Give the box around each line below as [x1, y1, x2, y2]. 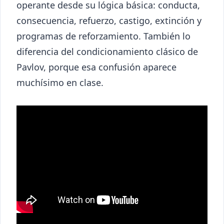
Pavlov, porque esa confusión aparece [16, 61, 176, 73]
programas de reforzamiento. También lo [16, 30, 190, 42]
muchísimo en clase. [16, 76, 103, 89]
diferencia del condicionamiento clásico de [16, 45, 198, 58]
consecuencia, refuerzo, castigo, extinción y [16, 14, 201, 27]
